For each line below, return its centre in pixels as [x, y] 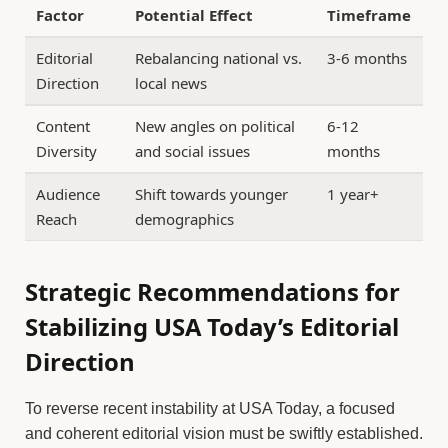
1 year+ [353, 194]
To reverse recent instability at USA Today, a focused [210, 409]
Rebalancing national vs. [219, 58]
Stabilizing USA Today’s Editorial [212, 326]
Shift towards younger [212, 194]
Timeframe [369, 15]
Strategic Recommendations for [212, 291]
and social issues [193, 151]
